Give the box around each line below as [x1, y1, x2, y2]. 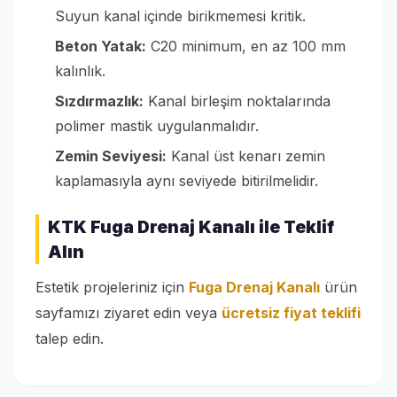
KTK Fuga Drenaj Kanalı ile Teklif [48, 216, 334, 238]
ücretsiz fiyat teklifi [222, 304, 361, 323]
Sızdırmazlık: [55, 92, 144, 111]
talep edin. [35, 330, 104, 348]
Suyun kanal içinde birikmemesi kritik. [55, 7, 306, 26]
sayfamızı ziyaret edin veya [35, 304, 222, 323]
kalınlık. [55, 62, 105, 81]
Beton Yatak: [55, 37, 146, 56]
